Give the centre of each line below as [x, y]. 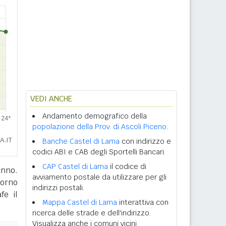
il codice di [127, 166]
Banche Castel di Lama [81, 141]
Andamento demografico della [95, 116]
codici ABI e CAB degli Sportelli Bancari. [99, 152]
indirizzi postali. [58, 188]
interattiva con [143, 202]
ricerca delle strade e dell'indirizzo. [92, 213]
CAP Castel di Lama [75, 166]
